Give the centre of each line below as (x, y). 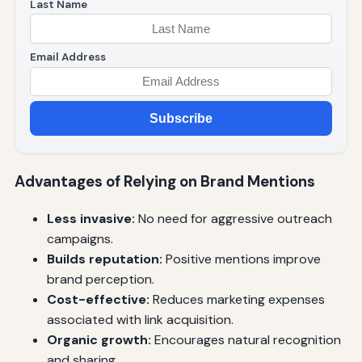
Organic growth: (99, 340)
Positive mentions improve (241, 259)
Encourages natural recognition (246, 340)
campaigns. (80, 239)
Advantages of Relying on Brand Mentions (164, 182)
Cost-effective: (98, 299)
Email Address (67, 57)
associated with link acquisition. (140, 320)
